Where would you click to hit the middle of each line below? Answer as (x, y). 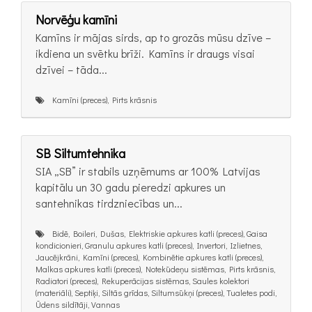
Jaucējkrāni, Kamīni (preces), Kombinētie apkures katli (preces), (149, 257)
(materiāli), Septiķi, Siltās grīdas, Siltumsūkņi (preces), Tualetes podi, (156, 292)
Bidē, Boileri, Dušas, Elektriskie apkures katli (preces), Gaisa (156, 233)
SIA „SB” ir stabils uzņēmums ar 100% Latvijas (148, 171)
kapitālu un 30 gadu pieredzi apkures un (131, 187)
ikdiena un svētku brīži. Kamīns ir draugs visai (145, 54)
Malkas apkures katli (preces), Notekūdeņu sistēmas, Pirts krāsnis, (155, 268)
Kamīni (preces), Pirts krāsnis (101, 100)
